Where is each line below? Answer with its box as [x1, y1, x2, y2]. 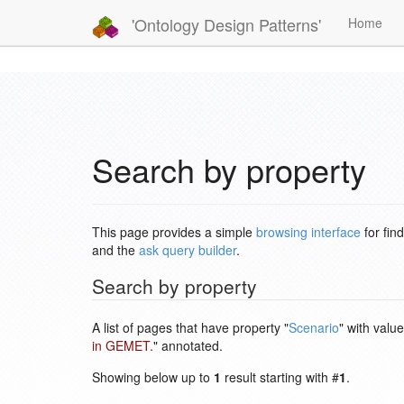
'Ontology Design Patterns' [127, 12, 321, 36]
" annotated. [153, 336, 223, 354]
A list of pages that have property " [92, 318, 289, 336]
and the [92, 241, 139, 259]
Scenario [289, 318, 339, 336]
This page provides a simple [92, 223, 256, 241]
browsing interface [256, 223, 361, 241]
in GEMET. [92, 336, 153, 354]
